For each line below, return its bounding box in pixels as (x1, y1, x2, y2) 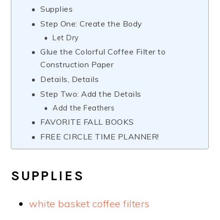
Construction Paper (40, 59, 114, 70)
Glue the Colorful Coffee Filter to (40, 47, 166, 57)
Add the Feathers (53, 103, 115, 113)
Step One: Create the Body (40, 19, 142, 29)
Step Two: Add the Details (40, 89, 141, 99)
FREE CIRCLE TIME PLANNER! (40, 132, 159, 142)
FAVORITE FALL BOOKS (40, 117, 134, 127)
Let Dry (53, 33, 79, 43)
